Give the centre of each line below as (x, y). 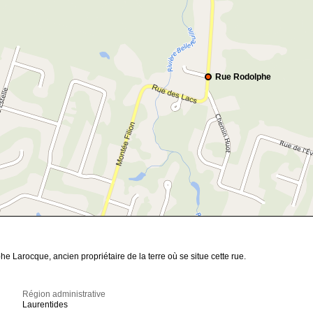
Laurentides (45, 305)
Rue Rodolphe (243, 77)
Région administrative (64, 294)
